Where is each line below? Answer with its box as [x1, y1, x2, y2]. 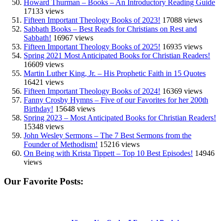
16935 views [162, 42, 202, 51]
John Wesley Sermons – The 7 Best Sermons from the [24, 131, 191, 140]
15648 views [55, 104, 95, 113]
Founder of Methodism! [24, 140, 98, 148]
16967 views [53, 33, 93, 42]
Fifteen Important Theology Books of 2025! [24, 42, 160, 51]
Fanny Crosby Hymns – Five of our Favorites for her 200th [24, 95, 208, 104]
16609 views [24, 60, 64, 69]
